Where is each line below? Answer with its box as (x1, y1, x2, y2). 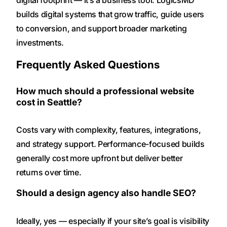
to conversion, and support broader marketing (16, 23, 187, 34)
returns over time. (16, 167, 82, 178)
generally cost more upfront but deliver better (16, 153, 183, 164)
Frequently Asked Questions (16, 58, 160, 71)
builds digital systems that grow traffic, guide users (16, 9, 205, 20)
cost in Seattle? (16, 96, 82, 107)
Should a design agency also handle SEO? (16, 187, 196, 199)
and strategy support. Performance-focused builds (16, 139, 205, 149)
